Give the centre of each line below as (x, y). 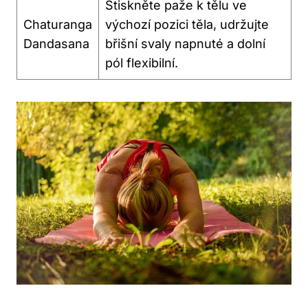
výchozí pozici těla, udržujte (187, 24)
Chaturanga (58, 24)
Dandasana (56, 43)
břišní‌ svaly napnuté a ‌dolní (185, 43)
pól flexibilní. (142, 63)
